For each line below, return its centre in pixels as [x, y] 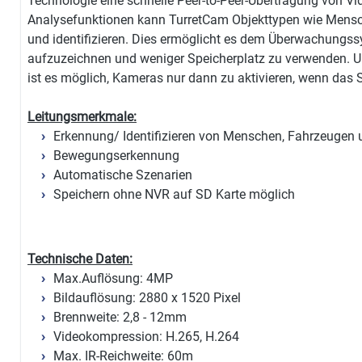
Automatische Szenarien [123, 175]
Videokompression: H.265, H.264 [146, 337]
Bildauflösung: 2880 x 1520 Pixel [147, 298]
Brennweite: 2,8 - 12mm [120, 318]
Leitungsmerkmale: [82, 117]
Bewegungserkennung [116, 156]
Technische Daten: [80, 259]
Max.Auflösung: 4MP [113, 279]
